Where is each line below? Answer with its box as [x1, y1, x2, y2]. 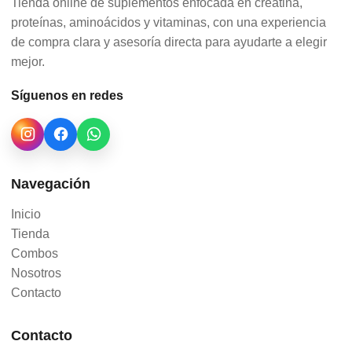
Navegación [11, 175, 90, 192]
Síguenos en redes [11, 88, 123, 102]
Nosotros [11, 266, 61, 280]
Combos [11, 246, 58, 260]
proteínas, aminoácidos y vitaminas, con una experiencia [11, 15, 326, 29]
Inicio [11, 207, 41, 221]
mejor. [11, 54, 45, 68]
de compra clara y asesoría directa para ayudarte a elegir [11, 35, 327, 49]
